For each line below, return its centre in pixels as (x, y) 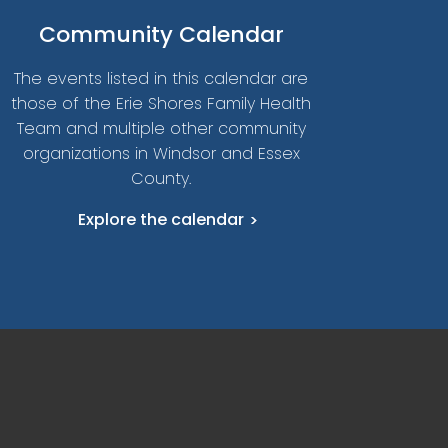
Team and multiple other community (161, 128)
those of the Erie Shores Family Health (161, 103)
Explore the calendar (161, 219)
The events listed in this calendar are (161, 78)
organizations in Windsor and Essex (161, 153)
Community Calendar (161, 34)
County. (161, 178)
